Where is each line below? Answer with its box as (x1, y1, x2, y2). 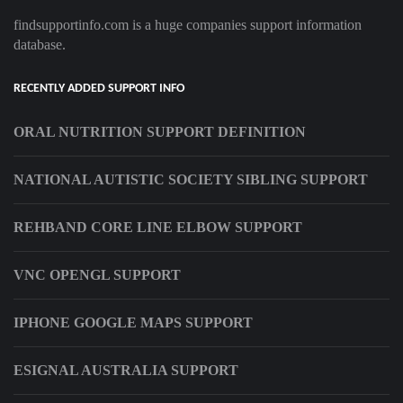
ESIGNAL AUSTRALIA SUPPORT (13, 363, 238, 379)
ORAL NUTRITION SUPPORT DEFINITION (13, 124, 306, 140)
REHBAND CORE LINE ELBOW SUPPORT (13, 219, 302, 236)
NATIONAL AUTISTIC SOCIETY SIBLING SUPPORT (13, 172, 368, 188)
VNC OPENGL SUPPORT (13, 267, 181, 283)
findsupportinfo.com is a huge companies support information (13, 17, 362, 33)
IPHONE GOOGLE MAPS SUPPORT (13, 315, 253, 331)
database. (13, 37, 66, 53)
